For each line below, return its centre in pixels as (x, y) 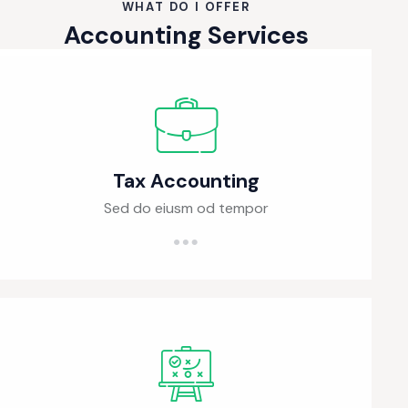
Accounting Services (186, 35)
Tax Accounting (186, 181)
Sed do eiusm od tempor (186, 208)
